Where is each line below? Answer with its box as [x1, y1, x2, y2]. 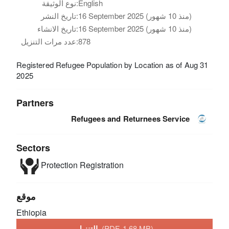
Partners [16, 96, 54, 109]
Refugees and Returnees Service [71, 112, 190, 124]
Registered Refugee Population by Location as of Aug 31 [16, 59, 209, 70]
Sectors [16, 141, 51, 154]
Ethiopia [16, 206, 47, 218]
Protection [38, 159, 78, 171]
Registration [77, 159, 124, 171]
